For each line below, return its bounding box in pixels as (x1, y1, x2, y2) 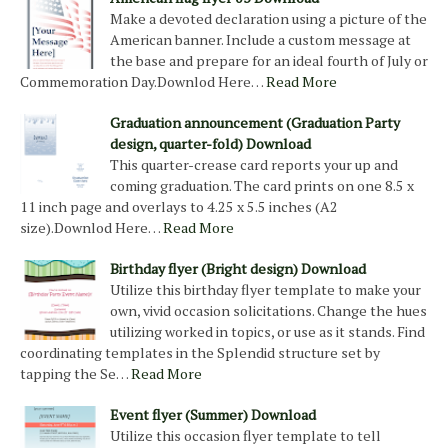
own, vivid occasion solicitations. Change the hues (110, 301, 427, 321)
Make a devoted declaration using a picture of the (110, 9, 427, 29)
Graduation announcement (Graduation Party (110, 113, 400, 133)
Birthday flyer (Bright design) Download (110, 259, 366, 279)
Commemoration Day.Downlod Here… (20, 72, 263, 92)
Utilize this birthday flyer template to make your (110, 280, 421, 300)
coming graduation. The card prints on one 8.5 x (110, 176, 414, 196)
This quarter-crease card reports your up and (110, 155, 398, 175)
